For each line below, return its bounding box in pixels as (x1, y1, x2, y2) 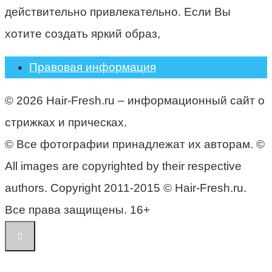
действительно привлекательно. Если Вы (5, 5, 231, 18)
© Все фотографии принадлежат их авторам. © (5, 137, 265, 151)
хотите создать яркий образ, (5, 27, 160, 40)
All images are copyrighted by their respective (5, 159, 242, 172)
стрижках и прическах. (5, 115, 127, 129)
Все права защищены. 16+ (5, 203, 150, 216)
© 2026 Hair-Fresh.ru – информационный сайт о (5, 93, 265, 107)
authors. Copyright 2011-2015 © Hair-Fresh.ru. (5, 181, 246, 194)
